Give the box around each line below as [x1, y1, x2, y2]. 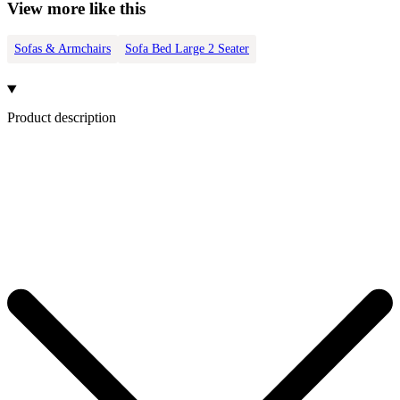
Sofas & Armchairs [14, 42, 111, 56]
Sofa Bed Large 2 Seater [125, 42, 249, 56]
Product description [7, 109, 116, 125]
